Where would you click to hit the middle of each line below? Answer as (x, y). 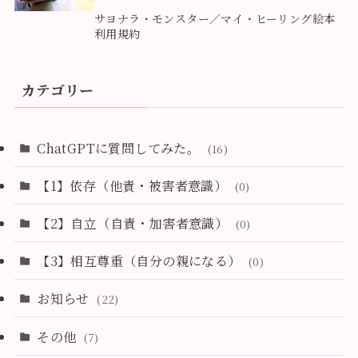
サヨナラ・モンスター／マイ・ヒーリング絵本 (215, 19)
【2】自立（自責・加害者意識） (134, 223)
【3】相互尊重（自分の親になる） (141, 261)
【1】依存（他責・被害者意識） (134, 185)
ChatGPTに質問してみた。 (120, 147)
